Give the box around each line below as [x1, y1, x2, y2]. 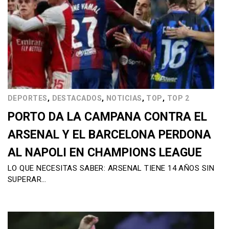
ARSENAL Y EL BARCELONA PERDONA [8, 128, 211, 142]
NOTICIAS [106, 94, 142, 102]
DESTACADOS [52, 94, 102, 102]
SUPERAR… [8, 175, 47, 184]
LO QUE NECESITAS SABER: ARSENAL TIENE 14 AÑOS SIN [8, 164, 215, 173]
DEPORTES [8, 94, 48, 102]
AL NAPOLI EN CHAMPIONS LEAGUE [8, 146, 202, 159]
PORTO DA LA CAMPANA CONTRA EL [8, 110, 207, 124]
